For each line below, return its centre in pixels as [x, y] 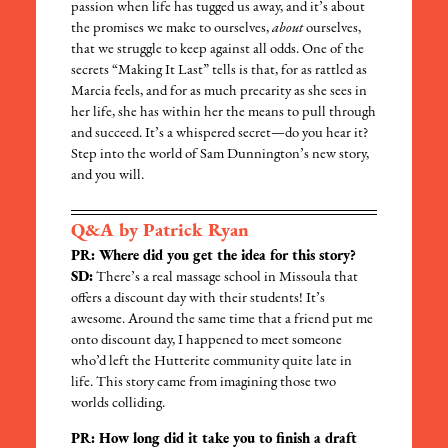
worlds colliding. [118, 404]
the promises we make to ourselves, [172, 29]
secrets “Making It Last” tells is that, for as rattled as [219, 71]
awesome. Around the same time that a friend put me [222, 320]
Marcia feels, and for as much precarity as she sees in [219, 92]
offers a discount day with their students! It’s [198, 299]
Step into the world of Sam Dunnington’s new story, [220, 155]
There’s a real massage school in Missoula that [226, 278]
